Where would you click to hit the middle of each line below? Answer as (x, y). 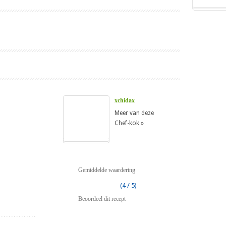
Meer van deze (134, 113)
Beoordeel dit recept (102, 199)
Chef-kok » (129, 123)
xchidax (125, 101)
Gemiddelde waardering (107, 170)
